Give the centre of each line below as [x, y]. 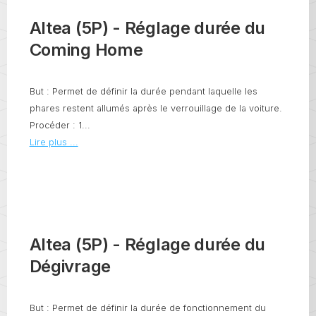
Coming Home [86, 50]
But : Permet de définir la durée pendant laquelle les [143, 92]
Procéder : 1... [60, 126]
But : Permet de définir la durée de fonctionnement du [147, 308]
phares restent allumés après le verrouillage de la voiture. [156, 109]
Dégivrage [70, 266]
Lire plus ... [54, 142]
